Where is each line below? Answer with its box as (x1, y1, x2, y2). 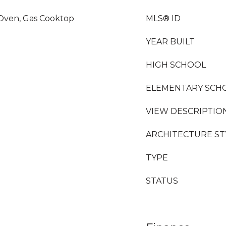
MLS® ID (146, 14, 181, 23)
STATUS (146, 176, 178, 186)
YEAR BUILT (146, 37, 195, 46)
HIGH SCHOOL (146, 60, 206, 70)
